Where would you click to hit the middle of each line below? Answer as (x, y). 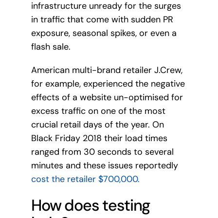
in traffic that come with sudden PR (102, 19)
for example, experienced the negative (108, 83)
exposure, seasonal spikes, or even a (104, 33)
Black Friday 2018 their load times (99, 138)
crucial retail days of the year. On (97, 124)
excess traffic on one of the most (98, 111)
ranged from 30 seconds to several (102, 152)
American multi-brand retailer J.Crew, (107, 70)
